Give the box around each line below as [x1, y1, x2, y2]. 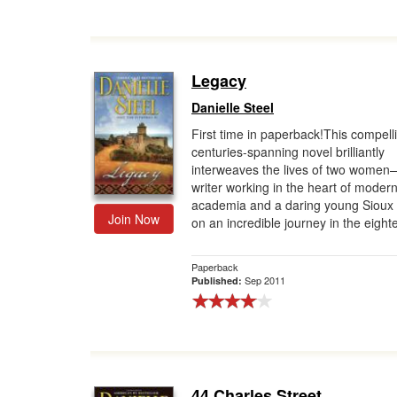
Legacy [191, 69, 246, 92]
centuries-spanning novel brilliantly [191, 143, 385, 160]
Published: [191, 274, 245, 287]
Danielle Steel [191, 98, 274, 116]
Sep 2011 [245, 273, 285, 287]
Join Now [108, 210, 160, 228]
